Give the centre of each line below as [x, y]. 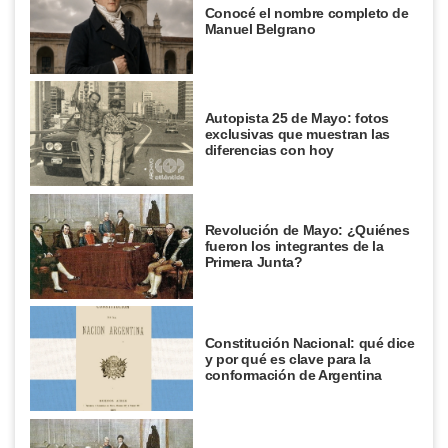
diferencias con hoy [269, 149]
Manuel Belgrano [260, 29]
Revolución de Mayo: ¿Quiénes [307, 230]
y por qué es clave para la [287, 358]
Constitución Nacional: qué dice [309, 342]
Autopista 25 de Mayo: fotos [297, 117]
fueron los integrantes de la [294, 246]
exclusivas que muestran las [297, 133]
